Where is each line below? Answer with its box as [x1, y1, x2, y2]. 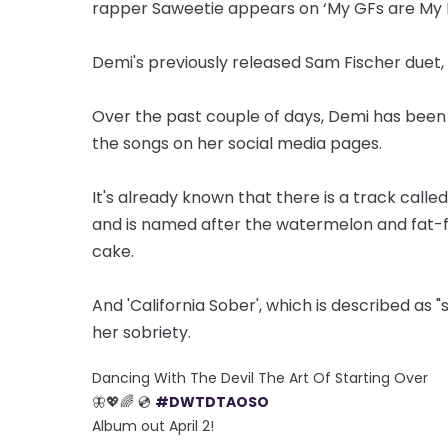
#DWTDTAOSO [155, 391, 269, 412]
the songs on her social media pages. [92, 131, 382, 155]
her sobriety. [92, 320, 191, 344]
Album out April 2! [92, 415, 214, 436]
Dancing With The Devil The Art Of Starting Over [92, 367, 428, 388]
